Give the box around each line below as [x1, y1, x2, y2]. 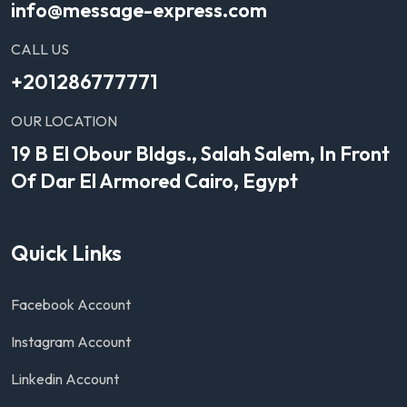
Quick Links [11, 239, 122, 267]
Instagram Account [11, 333, 131, 352]
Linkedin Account [11, 370, 119, 389]
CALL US [11, 40, 69, 59]
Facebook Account [11, 295, 131, 314]
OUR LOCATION [11, 112, 117, 131]
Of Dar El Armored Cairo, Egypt [11, 168, 298, 194]
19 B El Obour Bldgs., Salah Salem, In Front [11, 141, 390, 167]
